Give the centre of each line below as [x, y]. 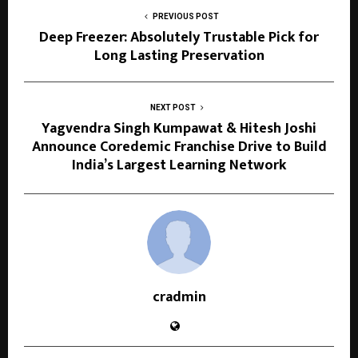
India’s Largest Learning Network [179, 165]
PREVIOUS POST [185, 16]
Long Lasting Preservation [179, 56]
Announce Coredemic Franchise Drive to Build [179, 147]
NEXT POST [173, 107]
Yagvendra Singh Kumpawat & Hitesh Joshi [179, 128]
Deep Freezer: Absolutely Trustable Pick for [179, 37]
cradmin [179, 297]
